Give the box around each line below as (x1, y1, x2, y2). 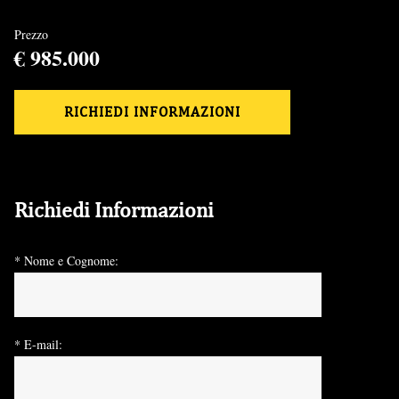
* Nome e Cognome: (14, 251, 118, 269)
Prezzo (14, 25, 48, 43)
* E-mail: (14, 335, 62, 353)
